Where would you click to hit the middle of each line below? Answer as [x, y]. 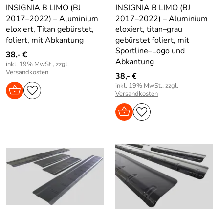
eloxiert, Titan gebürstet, [50, 29]
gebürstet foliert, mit [152, 40]
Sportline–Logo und [150, 51]
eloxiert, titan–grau [149, 29]
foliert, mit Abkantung [45, 40]
